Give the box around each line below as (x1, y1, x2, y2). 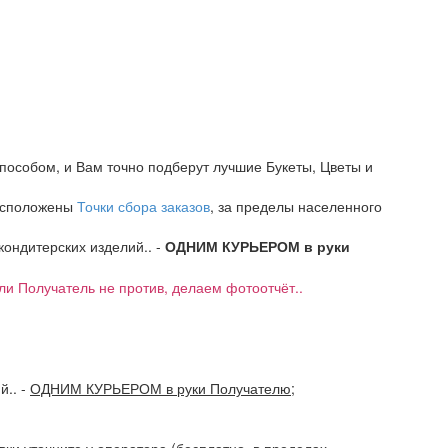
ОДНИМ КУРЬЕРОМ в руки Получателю (30, 377, 291, 398)
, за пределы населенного (210, 195, 382, 216)
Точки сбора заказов (77, 195, 210, 216)
